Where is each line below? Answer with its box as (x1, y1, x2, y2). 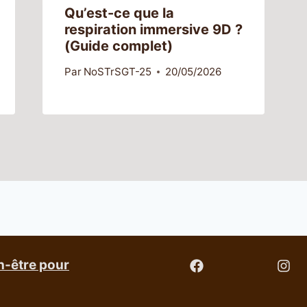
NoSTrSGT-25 (83, 65, 151, 79)
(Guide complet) (64, 38, 173, 54)
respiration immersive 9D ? (64, 21, 243, 38)
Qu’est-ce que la (64, 5, 174, 21)
